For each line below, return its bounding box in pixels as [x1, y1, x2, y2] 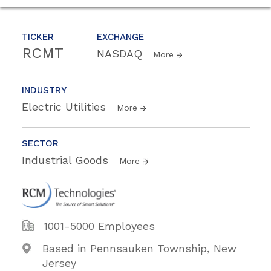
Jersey [42, 256, 77, 269]
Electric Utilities [22, 100, 109, 113]
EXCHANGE [97, 31, 144, 42]
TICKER [22, 31, 54, 42]
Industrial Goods [22, 153, 112, 166]
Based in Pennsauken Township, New [42, 241, 237, 255]
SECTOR [22, 137, 59, 149]
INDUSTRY [22, 84, 67, 96]
